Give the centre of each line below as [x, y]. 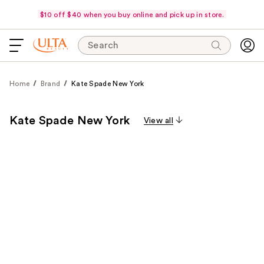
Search [103, 45]
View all [158, 121]
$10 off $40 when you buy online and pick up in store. [132, 14]
